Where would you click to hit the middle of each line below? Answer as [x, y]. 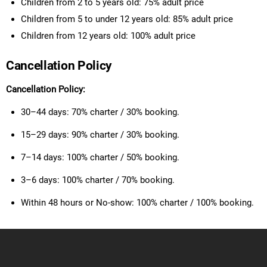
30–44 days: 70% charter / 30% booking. [100, 112]
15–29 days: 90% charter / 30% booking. [100, 135]
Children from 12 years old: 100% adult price [108, 36]
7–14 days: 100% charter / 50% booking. [100, 158]
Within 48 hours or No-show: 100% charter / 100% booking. [137, 203]
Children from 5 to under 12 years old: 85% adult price [127, 19]
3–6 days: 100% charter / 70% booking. [98, 180]
